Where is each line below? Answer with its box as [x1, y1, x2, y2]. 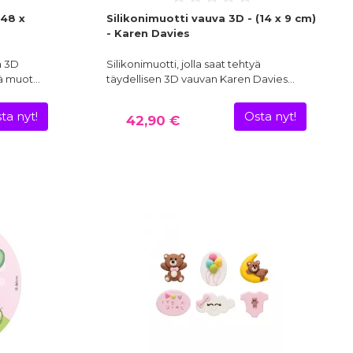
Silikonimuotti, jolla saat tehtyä [106, 58, 261, 71]
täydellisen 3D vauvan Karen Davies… [106, 72, 295, 86]
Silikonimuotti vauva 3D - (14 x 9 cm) [106, 12, 316, 25]
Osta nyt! [244, 110, 297, 124]
